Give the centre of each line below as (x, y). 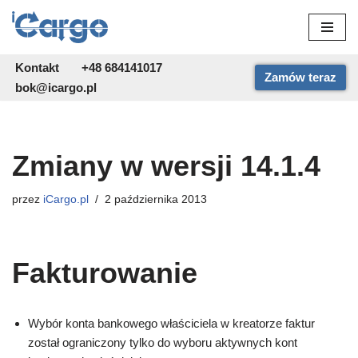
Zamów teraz (300, 78)
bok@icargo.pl (56, 88)
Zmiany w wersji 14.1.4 (166, 166)
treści (26, 81)
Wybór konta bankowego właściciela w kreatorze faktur (171, 324)
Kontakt (37, 68)
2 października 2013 (156, 200)
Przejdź (32, 43)
